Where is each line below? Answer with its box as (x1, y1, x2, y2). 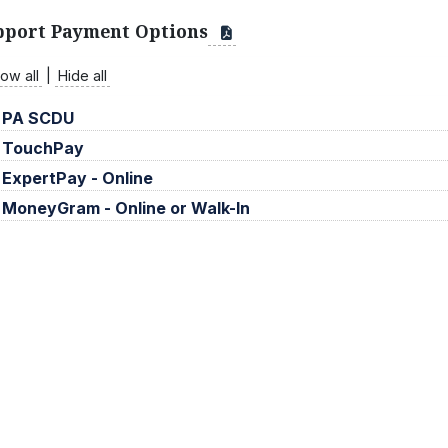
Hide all (58, 66, 107, 84)
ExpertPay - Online (2, 167, 153, 188)
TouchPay (2, 137, 84, 158)
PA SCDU (2, 107, 74, 128)
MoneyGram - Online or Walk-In (2, 197, 250, 218)
